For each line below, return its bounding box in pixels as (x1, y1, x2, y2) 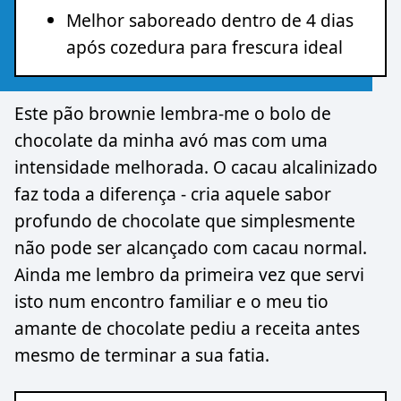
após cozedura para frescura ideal (66, 35, 343, 60)
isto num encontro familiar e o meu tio (14, 288, 328, 313)
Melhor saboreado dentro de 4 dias (66, 8, 354, 33)
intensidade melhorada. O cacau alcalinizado (14, 154, 378, 179)
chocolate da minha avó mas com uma (14, 127, 328, 152)
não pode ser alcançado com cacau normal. (14, 235, 367, 260)
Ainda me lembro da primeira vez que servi (14, 261, 364, 286)
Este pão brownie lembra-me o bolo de (14, 100, 331, 125)
